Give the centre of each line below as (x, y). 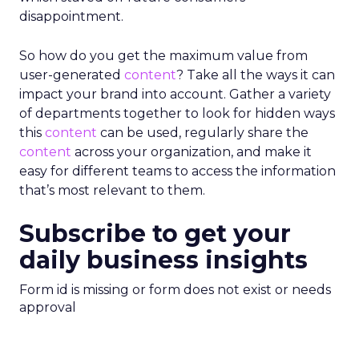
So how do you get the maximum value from (163, 56)
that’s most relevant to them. (112, 190)
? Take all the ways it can (256, 75)
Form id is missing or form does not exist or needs (175, 290)
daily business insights (163, 260)
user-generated (72, 75)
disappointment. (71, 16)
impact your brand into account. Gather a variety (175, 94)
